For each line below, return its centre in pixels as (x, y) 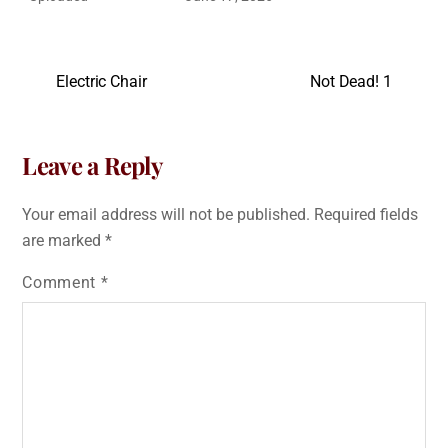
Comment (61, 282)
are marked (64, 240)
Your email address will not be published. (166, 214)
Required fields (366, 214)
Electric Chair (101, 82)
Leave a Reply (92, 165)
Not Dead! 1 (350, 82)
